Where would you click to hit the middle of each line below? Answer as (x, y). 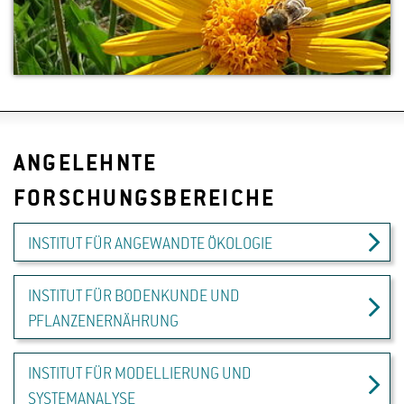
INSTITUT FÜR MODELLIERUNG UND (140, 375)
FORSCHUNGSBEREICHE (145, 201)
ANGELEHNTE (86, 165)
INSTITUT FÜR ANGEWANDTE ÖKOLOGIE (150, 245)
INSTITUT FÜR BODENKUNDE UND (134, 297)
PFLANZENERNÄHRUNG (103, 322)
